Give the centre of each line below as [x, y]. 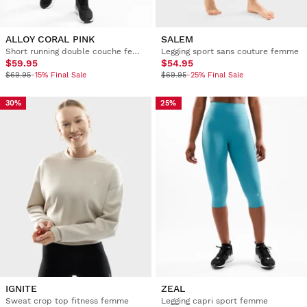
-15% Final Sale [59, 75]
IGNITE [21, 289]
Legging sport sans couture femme [230, 52]
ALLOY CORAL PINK [50, 39]
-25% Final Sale [214, 75]
